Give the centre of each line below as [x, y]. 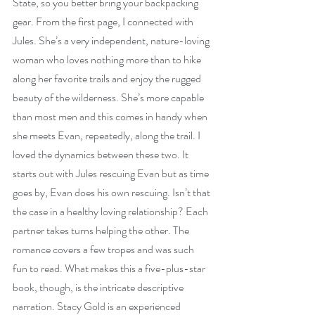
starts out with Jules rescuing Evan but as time [112, 173]
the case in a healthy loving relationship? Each [111, 211]
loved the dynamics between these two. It [102, 154]
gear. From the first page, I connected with [104, 21]
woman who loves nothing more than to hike [108, 59]
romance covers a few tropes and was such [104, 249]
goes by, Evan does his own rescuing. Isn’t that [112, 192]
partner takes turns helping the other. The [102, 230]
